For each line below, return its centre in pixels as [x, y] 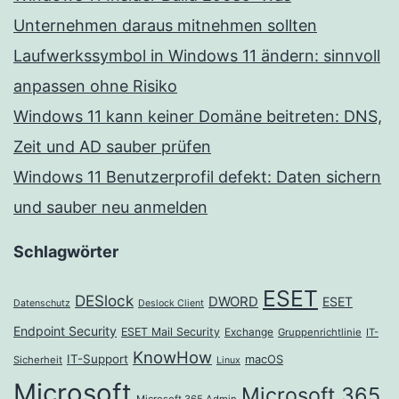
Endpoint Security [65, 331]
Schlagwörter [66, 252]
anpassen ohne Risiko [95, 86]
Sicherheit [38, 360]
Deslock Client [171, 304]
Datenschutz [42, 304]
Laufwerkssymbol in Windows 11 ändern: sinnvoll [197, 56]
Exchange [249, 332]
